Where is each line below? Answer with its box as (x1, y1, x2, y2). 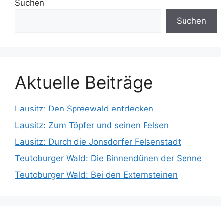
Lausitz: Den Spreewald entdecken (15, 104, 153, 113)
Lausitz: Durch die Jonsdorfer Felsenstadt (15, 137, 181, 147)
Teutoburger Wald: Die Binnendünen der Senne (15, 153, 202, 163)
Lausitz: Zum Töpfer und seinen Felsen (15, 120, 169, 130)
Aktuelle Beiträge (15, 72, 153, 93)
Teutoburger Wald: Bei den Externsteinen (15, 170, 178, 180)
